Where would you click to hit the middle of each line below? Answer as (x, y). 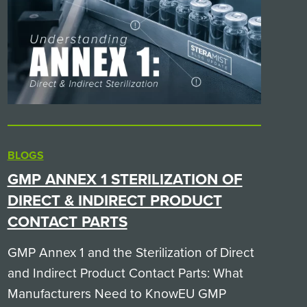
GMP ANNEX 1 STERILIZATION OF (125, 180)
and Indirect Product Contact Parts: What (125, 273)
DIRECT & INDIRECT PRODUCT (114, 201)
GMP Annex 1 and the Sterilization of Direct (131, 253)
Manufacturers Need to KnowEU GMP (116, 294)
